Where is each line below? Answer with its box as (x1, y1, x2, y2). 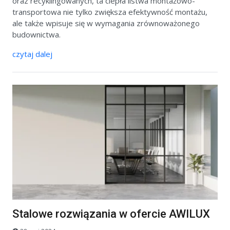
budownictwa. (12, 29, 61, 40)
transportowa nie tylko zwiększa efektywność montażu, (12, 7, 207, 17)
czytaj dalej (12, 49, 52, 60)
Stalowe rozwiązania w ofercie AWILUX (12, 207, 210, 221)
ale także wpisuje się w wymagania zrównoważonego (12, 18, 200, 29)
